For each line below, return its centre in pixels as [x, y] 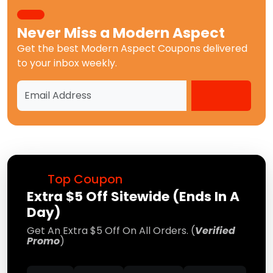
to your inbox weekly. [67, 63]
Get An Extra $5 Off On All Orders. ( [111, 231]
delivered [224, 49]
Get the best [49, 49]
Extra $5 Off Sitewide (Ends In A [133, 197]
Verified [215, 231]
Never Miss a [65, 33]
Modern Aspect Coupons [141, 49]
